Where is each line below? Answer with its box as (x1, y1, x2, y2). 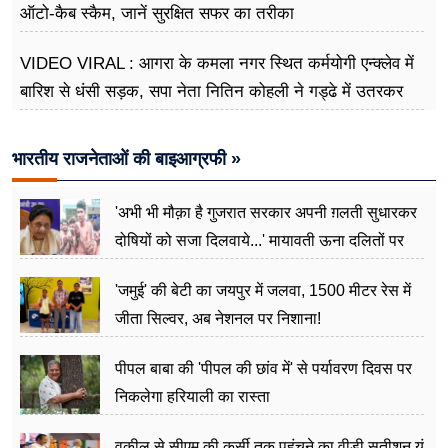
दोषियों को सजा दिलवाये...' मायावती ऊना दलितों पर (115, 232, 404, 250)
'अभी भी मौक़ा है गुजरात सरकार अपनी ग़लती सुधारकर (115, 204, 417, 222)
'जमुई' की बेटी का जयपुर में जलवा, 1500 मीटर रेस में (115, 282, 411, 300)
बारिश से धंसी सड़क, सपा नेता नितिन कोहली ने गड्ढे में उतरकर (20, 82, 403, 102)
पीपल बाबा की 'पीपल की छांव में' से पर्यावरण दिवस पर (115, 360, 412, 378)
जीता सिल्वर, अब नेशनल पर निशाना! (115, 310, 321, 328)
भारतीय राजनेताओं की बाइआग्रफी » (12, 149, 241, 170)
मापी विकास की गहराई (20, 110, 153, 130)
